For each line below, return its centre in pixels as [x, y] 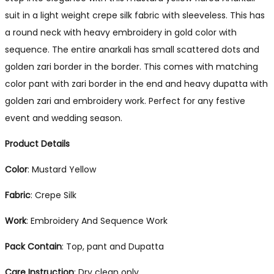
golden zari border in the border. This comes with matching [131, 67]
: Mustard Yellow [62, 169]
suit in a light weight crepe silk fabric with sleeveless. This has [135, 15]
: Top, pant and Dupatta [113, 246]
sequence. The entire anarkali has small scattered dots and [132, 50]
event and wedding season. [64, 118]
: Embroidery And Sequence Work [97, 221]
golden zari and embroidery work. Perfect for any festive [125, 101]
